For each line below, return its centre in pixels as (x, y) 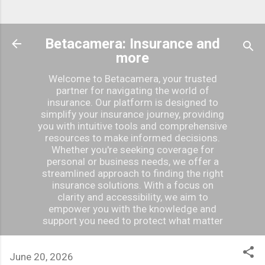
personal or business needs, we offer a (132, 161)
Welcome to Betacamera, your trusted (132, 79)
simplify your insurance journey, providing (132, 114)
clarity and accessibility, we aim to (132, 197)
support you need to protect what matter (132, 221)
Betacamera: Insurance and (132, 44)
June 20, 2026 (41, 257)
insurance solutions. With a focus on (132, 185)
